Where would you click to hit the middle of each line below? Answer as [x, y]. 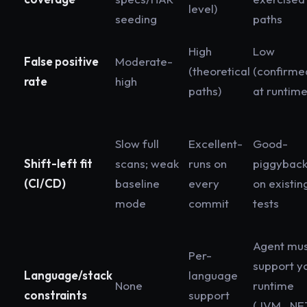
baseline [137, 184]
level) [203, 9]
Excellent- [216, 144]
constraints [56, 295]
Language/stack [68, 275]
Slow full [137, 144]
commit [209, 204]
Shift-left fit [58, 164]
